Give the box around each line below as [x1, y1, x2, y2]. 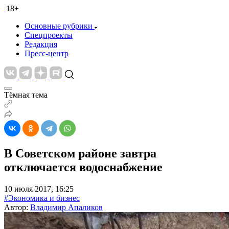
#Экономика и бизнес [4, 193, 80, 202]
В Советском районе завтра [4, 146, 156, 160]
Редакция [25, 40, 57, 49]
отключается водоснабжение [4, 160, 163, 174]
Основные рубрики [25, 21, 93, 30]
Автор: [4, 202, 30, 212]
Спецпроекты [25, 31, 73, 39]
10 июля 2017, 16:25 [4, 184, 74, 193]
